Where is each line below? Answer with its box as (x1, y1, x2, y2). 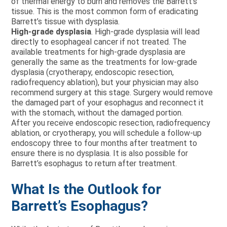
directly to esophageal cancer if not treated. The (11, 37, 187, 47)
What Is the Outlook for (11, 181, 162, 198)
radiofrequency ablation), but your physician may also (11, 78, 199, 87)
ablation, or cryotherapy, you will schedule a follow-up (11, 128, 202, 138)
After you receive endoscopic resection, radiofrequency (11, 118, 211, 128)
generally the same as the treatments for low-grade (11, 57, 198, 67)
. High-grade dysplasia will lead (91, 27, 200, 36)
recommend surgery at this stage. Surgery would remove (11, 88, 213, 97)
